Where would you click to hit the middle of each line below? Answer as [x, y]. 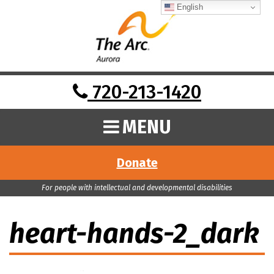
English [188, 7]
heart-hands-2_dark [134, 234]
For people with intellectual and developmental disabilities [137, 188]
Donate [137, 163]
